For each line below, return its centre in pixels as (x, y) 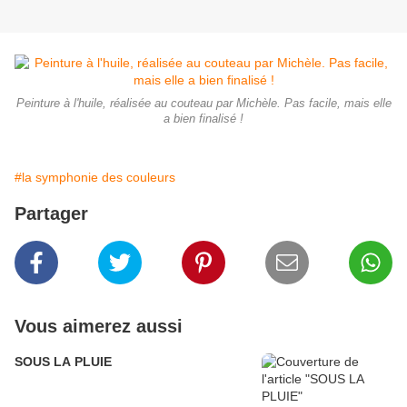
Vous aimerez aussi (99, 327)
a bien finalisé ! (203, 119)
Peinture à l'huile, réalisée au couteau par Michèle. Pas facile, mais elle (203, 104)
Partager (51, 214)
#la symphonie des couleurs (95, 178)
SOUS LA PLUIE (63, 362)
